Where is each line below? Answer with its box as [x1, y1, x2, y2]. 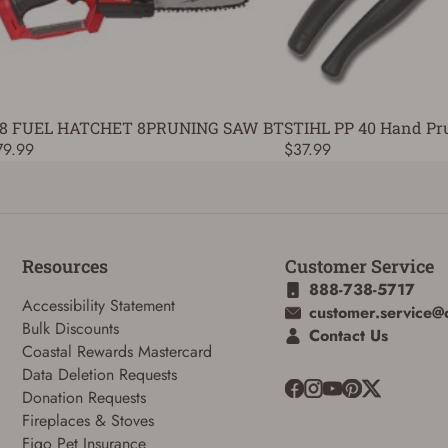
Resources [21, 254, 108, 278]
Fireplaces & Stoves [21, 409, 154, 432]
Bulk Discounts [21, 317, 119, 340]
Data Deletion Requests [21, 363, 177, 386]
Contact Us [308, 324, 388, 347]
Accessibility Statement [21, 294, 175, 317]
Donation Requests [21, 386, 146, 409]
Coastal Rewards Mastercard [21, 340, 212, 363]
